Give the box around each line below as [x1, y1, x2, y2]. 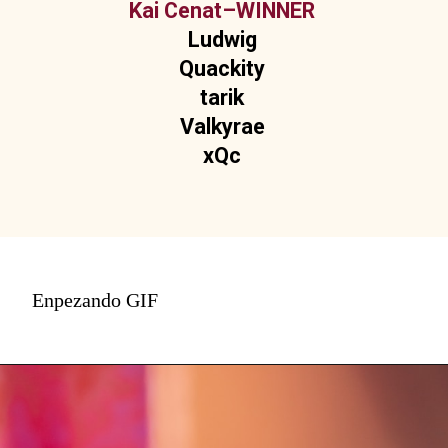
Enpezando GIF [32, 289, 158, 312]
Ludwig [187, 26, 257, 52]
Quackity [179, 55, 266, 81]
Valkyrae [179, 113, 265, 139]
